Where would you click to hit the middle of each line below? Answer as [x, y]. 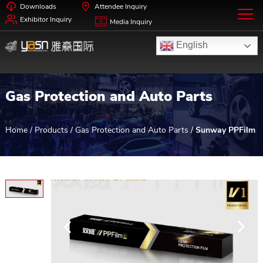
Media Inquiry [131, 22]
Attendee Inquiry [120, 6]
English [191, 45]
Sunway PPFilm [225, 130]
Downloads [38, 6]
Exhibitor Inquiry [45, 19]
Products [51, 130]
